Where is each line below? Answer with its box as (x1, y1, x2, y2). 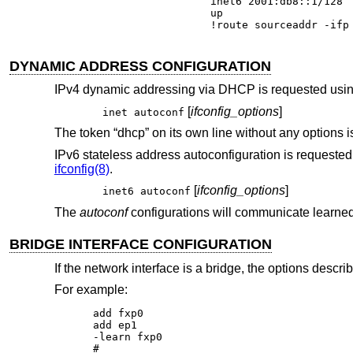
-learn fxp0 (93, 331, 163, 344)
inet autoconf (102, 106, 184, 118)
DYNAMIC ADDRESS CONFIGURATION (9, 58, 272, 74)
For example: (54, 283, 128, 297)
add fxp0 (93, 307, 144, 320)
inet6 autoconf (102, 185, 191, 198)
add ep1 (93, 319, 138, 332)
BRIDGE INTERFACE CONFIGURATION (9, 236, 273, 253)
